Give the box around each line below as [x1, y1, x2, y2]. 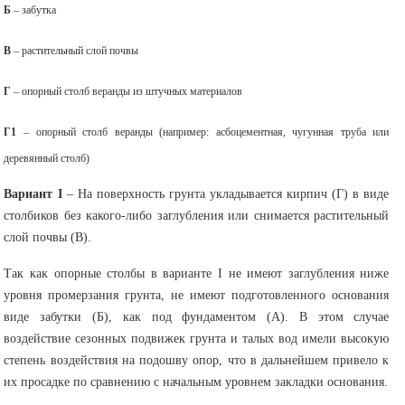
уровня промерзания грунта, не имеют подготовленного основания [4, 288, 390, 303]
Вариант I [4, 187, 67, 202]
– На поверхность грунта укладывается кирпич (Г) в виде [66, 187, 390, 202]
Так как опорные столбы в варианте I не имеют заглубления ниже [4, 267, 390, 281]
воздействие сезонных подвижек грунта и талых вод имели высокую [4, 332, 390, 346]
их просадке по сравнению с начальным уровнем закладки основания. [4, 375, 389, 390]
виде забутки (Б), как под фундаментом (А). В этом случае [4, 310, 390, 325]
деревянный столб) [4, 152, 90, 165]
